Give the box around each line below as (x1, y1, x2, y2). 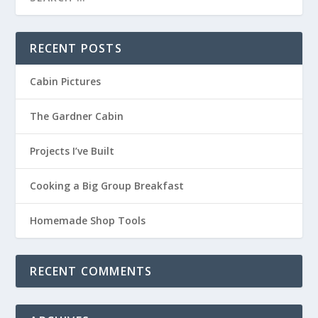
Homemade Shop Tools (30, 214, 146, 228)
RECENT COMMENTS (30, 263, 153, 280)
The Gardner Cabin (30, 109, 124, 124)
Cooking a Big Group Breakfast (30, 179, 185, 193)
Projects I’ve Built (30, 144, 115, 158)
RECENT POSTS (30, 40, 122, 57)
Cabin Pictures (30, 75, 102, 89)
